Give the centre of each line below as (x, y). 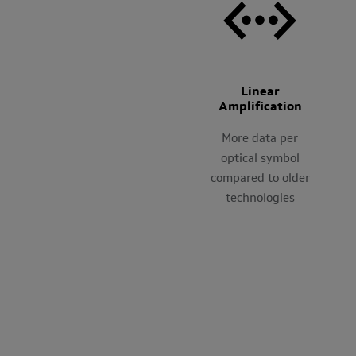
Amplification (260, 107)
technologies (260, 199)
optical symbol (260, 159)
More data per (260, 139)
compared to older (260, 179)
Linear (260, 92)
